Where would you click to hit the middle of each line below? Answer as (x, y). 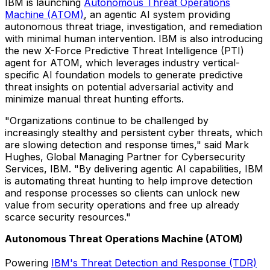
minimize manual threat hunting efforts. (94, 99)
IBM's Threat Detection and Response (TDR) (154, 262)
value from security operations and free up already (122, 205)
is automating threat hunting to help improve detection (129, 181)
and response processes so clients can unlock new (122, 193)
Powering (28, 262)
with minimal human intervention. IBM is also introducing (134, 38)
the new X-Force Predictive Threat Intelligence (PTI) (124, 50)
